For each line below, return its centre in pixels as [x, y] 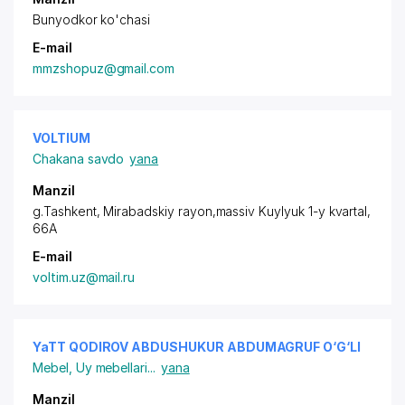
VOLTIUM [61, 138]
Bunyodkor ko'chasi [92, 19]
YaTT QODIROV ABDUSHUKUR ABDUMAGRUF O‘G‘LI [197, 347]
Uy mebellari [112, 367]
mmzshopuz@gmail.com [104, 68]
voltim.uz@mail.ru [84, 277]
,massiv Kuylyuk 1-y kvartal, [292, 211]
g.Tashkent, [68, 211]
